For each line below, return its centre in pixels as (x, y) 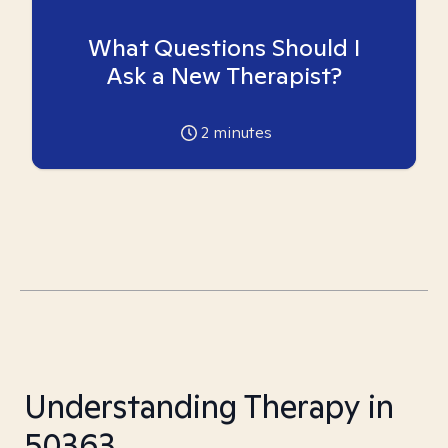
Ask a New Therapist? (224, 75)
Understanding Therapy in (209, 406)
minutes (240, 132)
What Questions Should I (224, 47)
